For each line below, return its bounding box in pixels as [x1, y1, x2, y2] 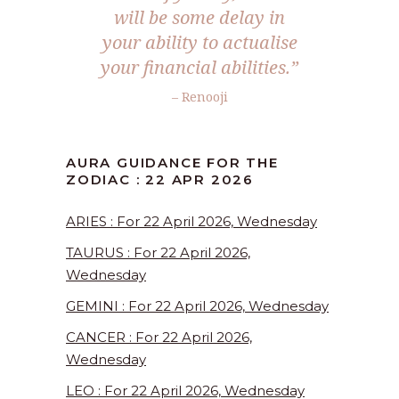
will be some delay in [114, 5, 285, 30]
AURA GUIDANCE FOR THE [66, 154, 279, 172]
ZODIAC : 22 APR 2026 [66, 171, 255, 189]
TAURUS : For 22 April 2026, [66, 244, 250, 262]
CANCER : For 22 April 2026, [66, 329, 252, 346]
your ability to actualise [102, 30, 297, 55]
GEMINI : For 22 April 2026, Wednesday [66, 297, 329, 315]
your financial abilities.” [101, 55, 298, 80]
